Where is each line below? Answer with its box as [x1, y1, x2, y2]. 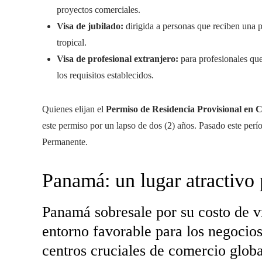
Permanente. [42, 137, 88, 147]
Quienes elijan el [42, 104, 106, 114]
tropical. [57, 37, 87, 47]
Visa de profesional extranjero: [57, 54, 178, 64]
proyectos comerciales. [57, 5, 140, 15]
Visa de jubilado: [57, 21, 126, 31]
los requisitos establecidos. [57, 70, 154, 80]
